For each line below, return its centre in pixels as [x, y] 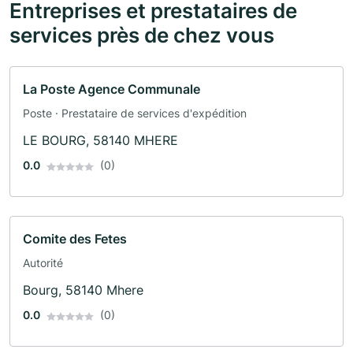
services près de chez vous [142, 35]
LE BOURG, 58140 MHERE [100, 141]
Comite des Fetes [75, 239]
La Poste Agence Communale [111, 89]
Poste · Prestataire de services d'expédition [135, 113]
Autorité [43, 263]
